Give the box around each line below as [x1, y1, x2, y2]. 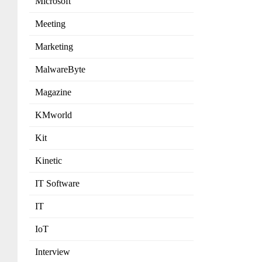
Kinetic [35, 156, 62, 166]
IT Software [35, 178, 80, 189]
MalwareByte [35, 64, 85, 75]
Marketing [35, 42, 73, 52]
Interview [35, 247, 70, 257]
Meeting [35, 19, 65, 29]
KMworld [35, 110, 72, 120]
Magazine [35, 87, 71, 98]
